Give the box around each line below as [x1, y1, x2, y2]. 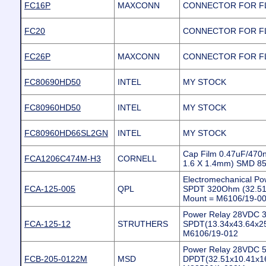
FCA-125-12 [24, 219, 71, 229]
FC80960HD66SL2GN [24, 128, 108, 138]
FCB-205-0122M [24, 254, 87, 264]
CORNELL [118, 154, 157, 163]
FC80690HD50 [24, 77, 81, 87]
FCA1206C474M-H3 [24, 154, 101, 163]
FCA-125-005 [24, 184, 75, 194]
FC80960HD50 [24, 103, 81, 112]
